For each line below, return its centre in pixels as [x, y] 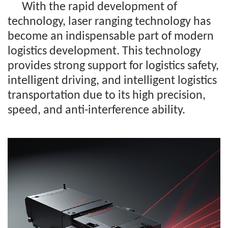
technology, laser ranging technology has [109, 22]
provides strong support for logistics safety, [113, 66]
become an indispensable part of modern [111, 37]
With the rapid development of [99, 7]
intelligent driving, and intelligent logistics [112, 81]
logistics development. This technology [104, 51]
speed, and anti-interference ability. [96, 110]
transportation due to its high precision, [107, 96]
